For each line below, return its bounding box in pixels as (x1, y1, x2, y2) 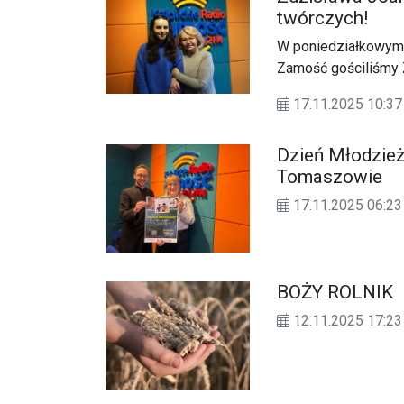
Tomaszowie (277, 166, 382, 188)
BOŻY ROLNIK (277, 281, 393, 304)
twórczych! (277, 7, 368, 30)
